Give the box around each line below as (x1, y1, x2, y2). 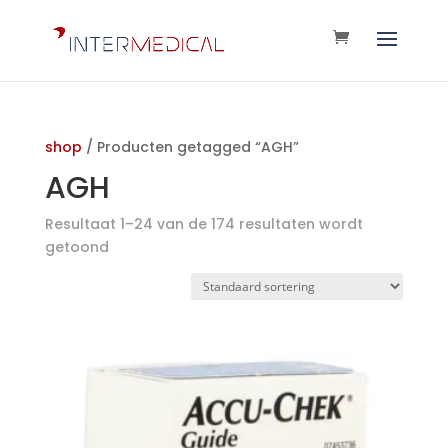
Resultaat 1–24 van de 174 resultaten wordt (44, 214, 363, 234)
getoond (44, 237, 109, 257)
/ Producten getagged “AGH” (81, 137, 299, 157)
